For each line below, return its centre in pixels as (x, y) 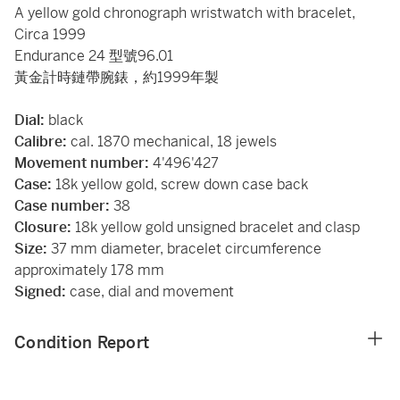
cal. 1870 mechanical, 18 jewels (172, 142)
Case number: (62, 206)
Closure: (45, 227)
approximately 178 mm (89, 270)
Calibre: (41, 142)
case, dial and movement (150, 292)
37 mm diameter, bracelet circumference (184, 249)
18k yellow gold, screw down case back (180, 184)
